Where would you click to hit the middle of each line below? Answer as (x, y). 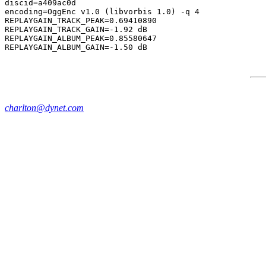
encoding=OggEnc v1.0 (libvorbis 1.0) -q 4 (102, 12)
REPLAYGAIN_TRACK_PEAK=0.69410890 (81, 20)
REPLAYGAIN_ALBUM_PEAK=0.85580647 (81, 38)
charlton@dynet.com (44, 108)
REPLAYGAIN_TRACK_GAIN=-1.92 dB (76, 29)
